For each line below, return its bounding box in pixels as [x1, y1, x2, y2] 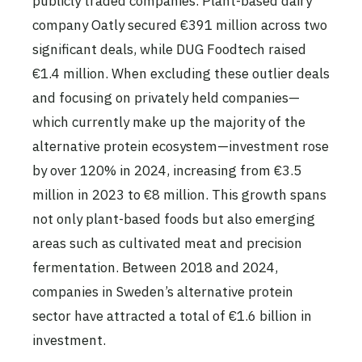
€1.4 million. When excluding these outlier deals [32, 65, 330, 83]
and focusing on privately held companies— [32, 89, 300, 107]
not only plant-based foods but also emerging [32, 210, 315, 229]
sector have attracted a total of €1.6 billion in [32, 307, 312, 326]
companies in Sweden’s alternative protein [32, 283, 293, 301]
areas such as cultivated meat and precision [32, 234, 302, 253]
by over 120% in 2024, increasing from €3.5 [32, 162, 301, 180]
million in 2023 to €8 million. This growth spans [32, 186, 326, 204]
